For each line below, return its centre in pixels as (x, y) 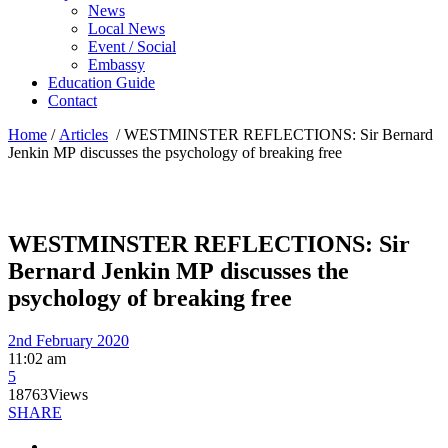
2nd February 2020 (68, 340)
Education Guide (101, 82)
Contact (72, 100)
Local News (126, 28)
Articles (83, 134)
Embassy (116, 64)
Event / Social (132, 46)
